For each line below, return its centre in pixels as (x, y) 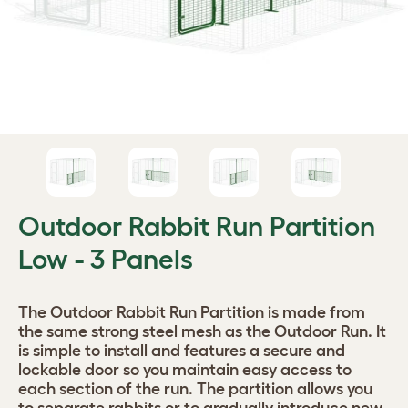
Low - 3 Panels (106, 259)
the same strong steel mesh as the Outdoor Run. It (202, 331)
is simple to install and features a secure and (182, 351)
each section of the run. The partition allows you (195, 389)
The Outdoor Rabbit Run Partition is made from (192, 312)
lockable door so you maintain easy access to (185, 370)
